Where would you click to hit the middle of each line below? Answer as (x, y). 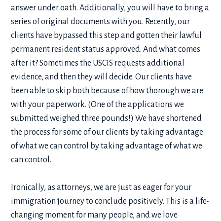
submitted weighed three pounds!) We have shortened (107, 118)
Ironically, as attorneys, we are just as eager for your (101, 187)
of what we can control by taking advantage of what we (107, 146)
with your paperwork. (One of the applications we (98, 104)
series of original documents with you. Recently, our (101, 21)
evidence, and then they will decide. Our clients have (102, 77)
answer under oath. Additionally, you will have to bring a (110, 8)
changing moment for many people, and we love (94, 215)
